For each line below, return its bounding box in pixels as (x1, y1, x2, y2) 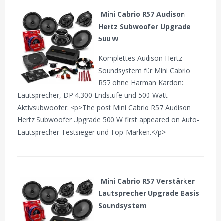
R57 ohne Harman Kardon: (98, 78, 184, 88)
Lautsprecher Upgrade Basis (98, 188, 200, 198)
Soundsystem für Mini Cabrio (98, 66, 191, 75)
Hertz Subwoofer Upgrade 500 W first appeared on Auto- (17, 115, 200, 125)
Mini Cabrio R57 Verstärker (101, 176, 195, 186)
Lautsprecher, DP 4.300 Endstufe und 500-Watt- (17, 90, 171, 100)
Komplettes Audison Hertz (98, 53, 183, 63)
